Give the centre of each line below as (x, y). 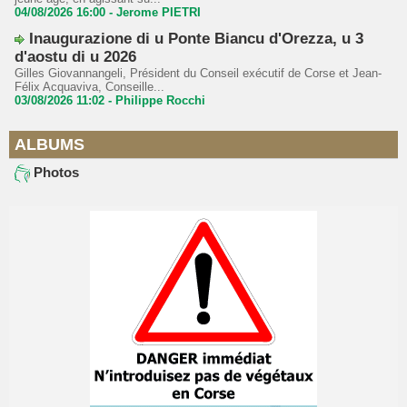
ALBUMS (50, 145)
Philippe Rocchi (160, 101)
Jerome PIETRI (159, 13)
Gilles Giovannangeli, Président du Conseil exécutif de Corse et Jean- (198, 74)
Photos (55, 173)
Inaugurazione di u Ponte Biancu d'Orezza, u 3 (196, 39)
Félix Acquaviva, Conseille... (89, 87)
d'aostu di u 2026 (75, 57)
